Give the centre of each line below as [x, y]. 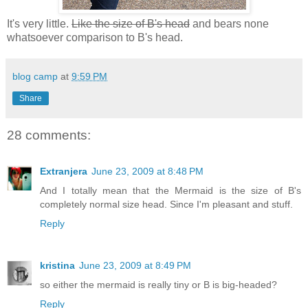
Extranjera [64, 171]
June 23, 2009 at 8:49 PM [135, 266]
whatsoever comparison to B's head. [95, 38]
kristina [57, 266]
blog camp [35, 77]
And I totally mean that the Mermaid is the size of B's [170, 190]
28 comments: [49, 135]
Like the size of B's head [131, 24]
